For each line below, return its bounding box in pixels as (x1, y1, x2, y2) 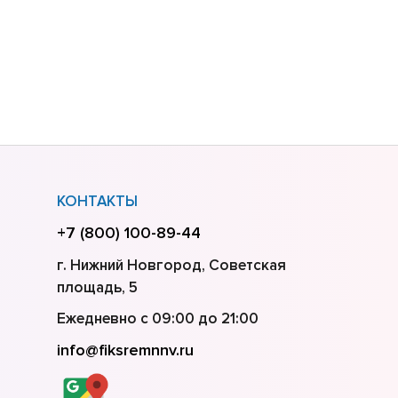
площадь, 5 (56, 277, 138, 297)
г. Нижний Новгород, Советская (56, 255, 286, 275)
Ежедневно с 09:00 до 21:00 (56, 308, 259, 328)
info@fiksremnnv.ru (56, 339, 194, 360)
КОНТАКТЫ (56, 191, 138, 211)
